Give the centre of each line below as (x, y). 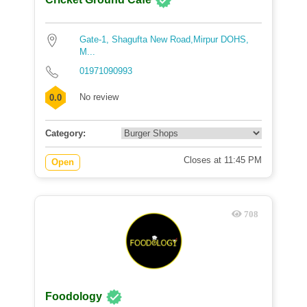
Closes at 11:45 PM (223, 160)
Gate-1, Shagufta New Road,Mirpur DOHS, (164, 39)
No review (99, 97)
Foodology (74, 297)
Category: (65, 133)
